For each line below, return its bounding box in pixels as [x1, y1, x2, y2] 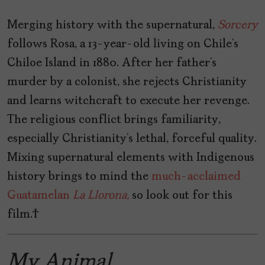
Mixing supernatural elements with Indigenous [7, 152, 254, 164]
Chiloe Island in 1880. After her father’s [7, 57, 216, 70]
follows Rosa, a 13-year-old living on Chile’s [7, 38, 238, 51]
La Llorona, [73, 190, 129, 202]
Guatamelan [7, 190, 70, 202]
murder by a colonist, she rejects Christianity [7, 76, 247, 89]
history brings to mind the [7, 171, 151, 183]
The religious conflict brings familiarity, [7, 114, 221, 127]
